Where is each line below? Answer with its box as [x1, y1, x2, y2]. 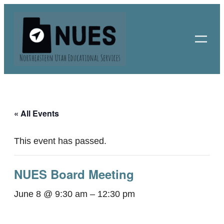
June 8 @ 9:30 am [14, 189, 87, 199]
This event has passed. [14, 136, 106, 146]
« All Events [14, 107, 59, 119]
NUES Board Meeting [14, 165, 134, 183]
